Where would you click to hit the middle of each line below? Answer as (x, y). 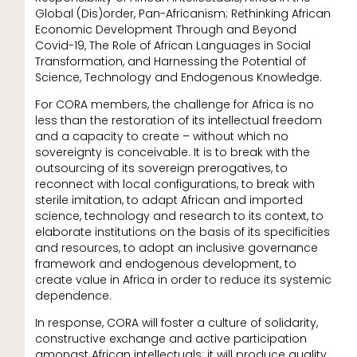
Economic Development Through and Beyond (165, 29)
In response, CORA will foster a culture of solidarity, (176, 323)
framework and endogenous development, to (165, 263)
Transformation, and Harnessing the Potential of (170, 61)
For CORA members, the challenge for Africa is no (174, 104)
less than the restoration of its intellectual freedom (178, 120)
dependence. (73, 295)
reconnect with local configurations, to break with (175, 184)
